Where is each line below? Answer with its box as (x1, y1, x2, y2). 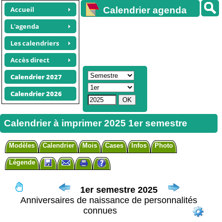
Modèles (9, 142, 35, 149)
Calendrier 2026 (10, 89, 62, 98)
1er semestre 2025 (80, 185, 158, 195)
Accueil (10, 5, 34, 14)
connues (83, 206, 117, 216)
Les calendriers (10, 39, 59, 48)
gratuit (103, 18, 132, 28)
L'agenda (10, 22, 39, 31)
